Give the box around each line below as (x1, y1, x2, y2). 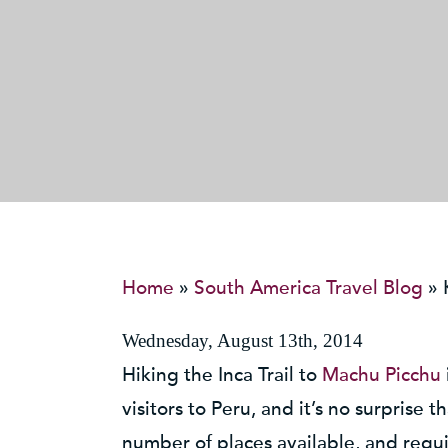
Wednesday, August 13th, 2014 (122, 330, 363, 352)
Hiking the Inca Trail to (122, 363, 322, 387)
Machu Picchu (322, 363, 441, 387)
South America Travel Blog (194, 276, 423, 300)
